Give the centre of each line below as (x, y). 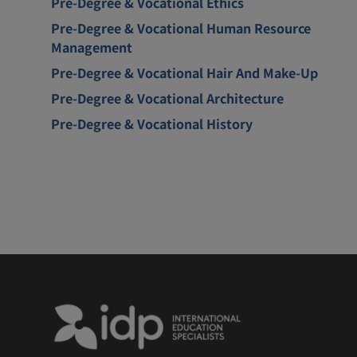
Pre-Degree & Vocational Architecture (167, 98)
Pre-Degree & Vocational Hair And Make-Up (184, 72)
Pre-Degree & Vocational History (152, 123)
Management (92, 47)
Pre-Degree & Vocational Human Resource (181, 27)
